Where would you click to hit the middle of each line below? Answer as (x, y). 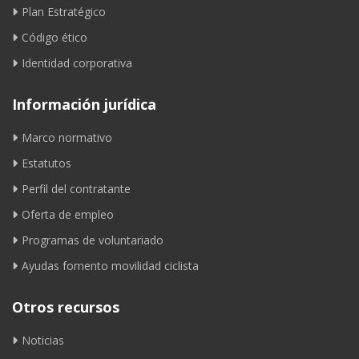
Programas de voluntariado (93, 240)
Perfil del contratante (76, 188)
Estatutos (46, 163)
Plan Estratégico (64, 11)
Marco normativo (67, 137)
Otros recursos (66, 307)
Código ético (54, 37)
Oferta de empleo (68, 214)
